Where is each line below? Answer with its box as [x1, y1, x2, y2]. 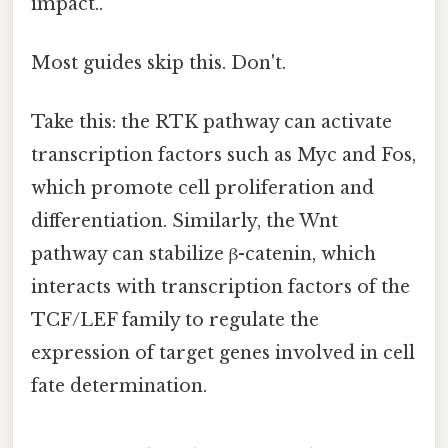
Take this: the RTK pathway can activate [31, 111, 392, 134]
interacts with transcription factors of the [31, 276, 410, 299]
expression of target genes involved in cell [31, 342, 415, 365]
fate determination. [31, 375, 207, 398]
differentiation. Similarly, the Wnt [31, 210, 338, 233]
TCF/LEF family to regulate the [31, 309, 319, 332]
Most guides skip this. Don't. [31, 51, 286, 74]
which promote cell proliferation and [31, 177, 374, 200]
